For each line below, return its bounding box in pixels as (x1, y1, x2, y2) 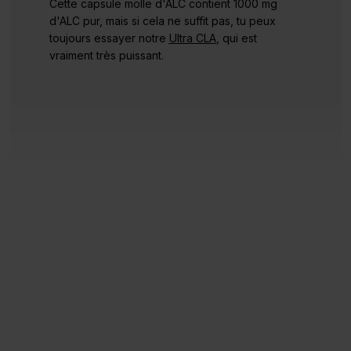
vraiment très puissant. (49, 49, 164, 63)
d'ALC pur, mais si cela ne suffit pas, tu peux (49, 14, 276, 28)
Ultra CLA (168, 31, 216, 45)
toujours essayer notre (49, 31, 169, 45)
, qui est (215, 31, 257, 45)
